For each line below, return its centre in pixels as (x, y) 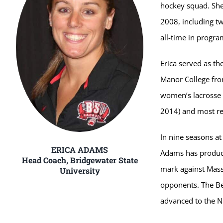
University (80, 171)
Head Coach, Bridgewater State (80, 160)
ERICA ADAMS (80, 150)
